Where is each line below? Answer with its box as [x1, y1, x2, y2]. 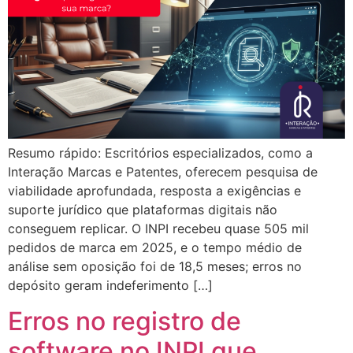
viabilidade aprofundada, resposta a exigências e [8, 183, 301, 199]
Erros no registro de [8, 305, 241, 336]
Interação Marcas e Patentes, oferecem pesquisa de [8, 164, 318, 180]
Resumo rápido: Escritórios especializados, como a [8, 145, 313, 162]
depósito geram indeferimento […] [8, 277, 213, 294]
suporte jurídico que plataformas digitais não [8, 202, 277, 218]
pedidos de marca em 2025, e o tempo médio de [8, 240, 302, 256]
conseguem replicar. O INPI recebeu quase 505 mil [8, 221, 309, 237]
